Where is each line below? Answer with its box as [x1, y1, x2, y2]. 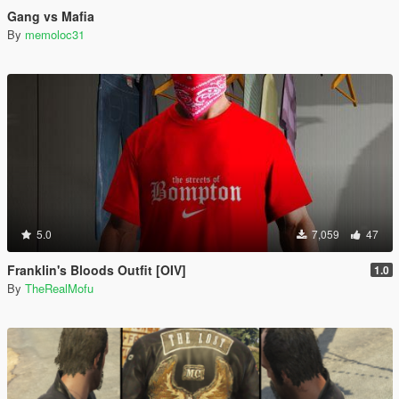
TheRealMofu [25, 280, 94, 297]
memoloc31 [25, 26, 85, 43]
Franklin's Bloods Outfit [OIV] [7, 261, 186, 279]
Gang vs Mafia [7, 7, 94, 25]
